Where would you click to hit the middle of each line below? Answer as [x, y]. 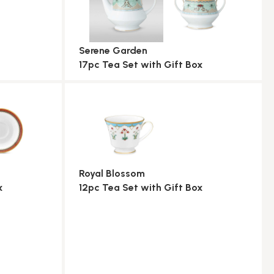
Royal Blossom [112, 173]
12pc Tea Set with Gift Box [141, 187]
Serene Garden [113, 50]
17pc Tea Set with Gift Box [141, 64]
